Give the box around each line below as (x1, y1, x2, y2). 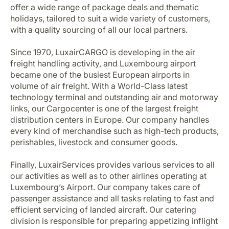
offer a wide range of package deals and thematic (10, 2, 199, 12)
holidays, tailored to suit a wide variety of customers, (10, 13, 210, 24)
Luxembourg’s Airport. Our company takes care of (10, 182, 200, 192)
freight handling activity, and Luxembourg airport (10, 58, 196, 68)
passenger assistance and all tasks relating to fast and (10, 193, 214, 203)
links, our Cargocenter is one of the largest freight (10, 103, 198, 113)
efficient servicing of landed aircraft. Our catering (10, 204, 196, 215)
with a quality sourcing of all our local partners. (10, 25, 188, 35)
